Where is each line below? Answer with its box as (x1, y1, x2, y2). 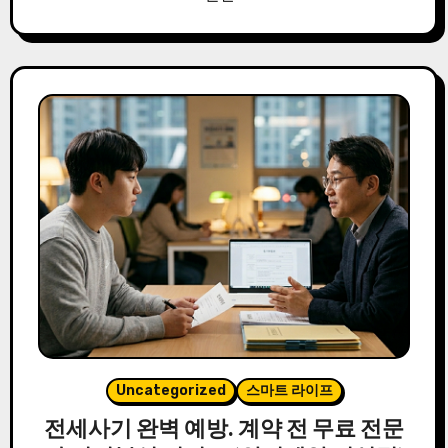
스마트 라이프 (245, 382, 333, 400)
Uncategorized (115, 382, 226, 400)
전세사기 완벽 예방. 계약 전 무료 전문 (44, 414, 404, 443)
